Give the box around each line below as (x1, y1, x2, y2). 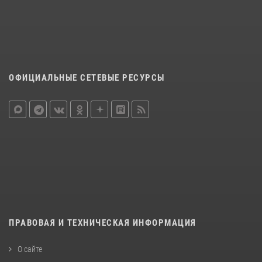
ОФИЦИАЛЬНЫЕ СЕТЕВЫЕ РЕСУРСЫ (9, 73, 165, 84)
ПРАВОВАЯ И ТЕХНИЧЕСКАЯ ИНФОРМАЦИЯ (9, 218, 196, 229)
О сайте (18, 244, 42, 254)
